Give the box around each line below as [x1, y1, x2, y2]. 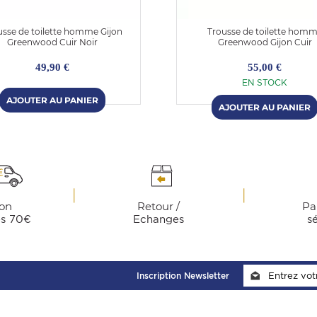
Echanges [133, 213, 184, 226]
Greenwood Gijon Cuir [217, 37, 312, 47]
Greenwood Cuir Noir [7, 37, 98, 47]
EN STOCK [242, 77, 287, 88]
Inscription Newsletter [137, 270, 229, 281]
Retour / [137, 200, 180, 213]
